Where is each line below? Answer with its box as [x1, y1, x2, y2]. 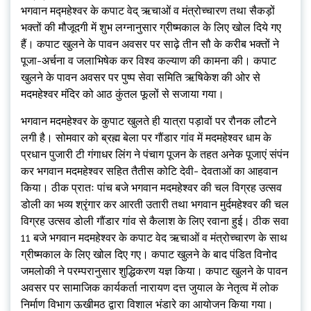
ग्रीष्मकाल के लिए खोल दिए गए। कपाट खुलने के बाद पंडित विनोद [21, 248, 277, 262]
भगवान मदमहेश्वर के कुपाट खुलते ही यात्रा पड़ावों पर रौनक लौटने [21, 115, 276, 128]
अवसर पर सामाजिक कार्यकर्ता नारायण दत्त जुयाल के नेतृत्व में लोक [21, 281, 278, 295]
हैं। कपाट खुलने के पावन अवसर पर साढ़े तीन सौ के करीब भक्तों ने [21, 37, 279, 51]
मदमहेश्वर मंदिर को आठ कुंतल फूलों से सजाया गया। [21, 87, 224, 101]
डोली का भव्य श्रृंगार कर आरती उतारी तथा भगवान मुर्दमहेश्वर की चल [21, 198, 289, 212]
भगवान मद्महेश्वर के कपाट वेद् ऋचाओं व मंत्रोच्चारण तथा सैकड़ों [21, 4, 275, 18]
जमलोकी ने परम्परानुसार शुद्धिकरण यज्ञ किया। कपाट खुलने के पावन [21, 264, 287, 278]
